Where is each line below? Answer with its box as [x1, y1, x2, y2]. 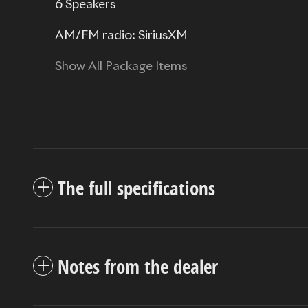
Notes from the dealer [58, 254, 218, 280]
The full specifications [58, 175, 215, 201]
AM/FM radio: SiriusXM [55, 30, 188, 43]
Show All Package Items [55, 60, 187, 74]
